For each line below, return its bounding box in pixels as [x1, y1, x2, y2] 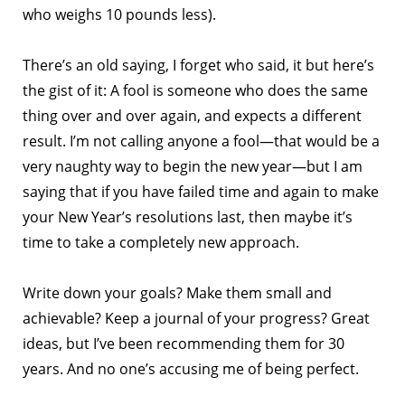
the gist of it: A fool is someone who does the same [23, 80, 368, 100]
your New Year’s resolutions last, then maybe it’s [23, 207, 353, 227]
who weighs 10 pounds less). [23, 5, 216, 24]
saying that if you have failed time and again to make [23, 182, 379, 202]
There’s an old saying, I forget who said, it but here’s [23, 55, 374, 75]
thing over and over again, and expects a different [23, 106, 362, 126]
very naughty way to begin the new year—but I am [23, 156, 363, 176]
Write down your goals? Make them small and [23, 283, 332, 303]
